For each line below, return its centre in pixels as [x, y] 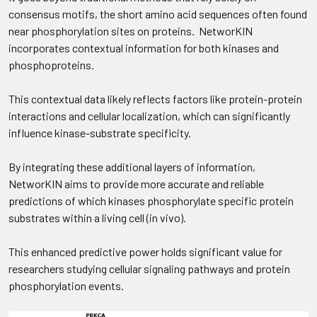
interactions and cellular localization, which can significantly [149, 116]
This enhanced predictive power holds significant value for [145, 252]
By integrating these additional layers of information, [132, 167]
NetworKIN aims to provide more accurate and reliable [136, 184]
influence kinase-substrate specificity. [100, 133]
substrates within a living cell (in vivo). [97, 218]
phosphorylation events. [66, 286]
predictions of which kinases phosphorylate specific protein [151, 201]
